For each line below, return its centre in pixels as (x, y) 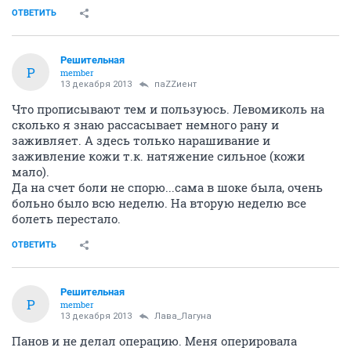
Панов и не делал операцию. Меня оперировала (154, 341)
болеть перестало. (66, 219)
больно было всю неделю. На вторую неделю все (159, 203)
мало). (31, 172)
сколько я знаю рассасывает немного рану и (145, 125)
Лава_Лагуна (183, 317)
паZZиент (175, 85)
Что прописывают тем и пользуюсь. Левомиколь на (168, 109)
